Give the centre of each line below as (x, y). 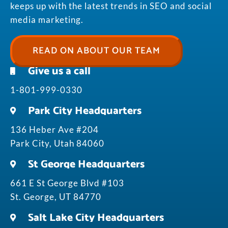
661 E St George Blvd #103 (67, 183)
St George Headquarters (86, 164)
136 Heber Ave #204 (54, 129)
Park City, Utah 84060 (57, 143)
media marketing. (47, 19)
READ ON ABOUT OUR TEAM (96, 51)
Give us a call (59, 71)
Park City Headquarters (85, 111)
